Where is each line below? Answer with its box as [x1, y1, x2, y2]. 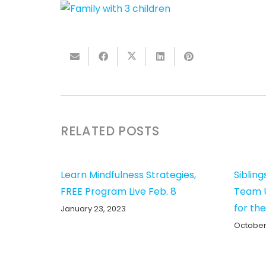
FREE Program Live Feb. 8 [61, 185, 176, 199]
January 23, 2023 [61, 204, 126, 214]
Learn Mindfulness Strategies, [61, 168, 196, 182]
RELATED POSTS [61, 122, 160, 140]
